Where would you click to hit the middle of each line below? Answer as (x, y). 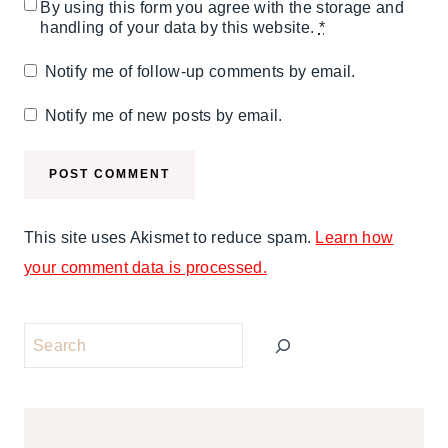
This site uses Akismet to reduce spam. (170, 238)
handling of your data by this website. (179, 28)
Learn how (354, 238)
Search (49, 337)
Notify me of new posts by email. (163, 116)
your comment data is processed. (145, 268)
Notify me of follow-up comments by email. (200, 72)
